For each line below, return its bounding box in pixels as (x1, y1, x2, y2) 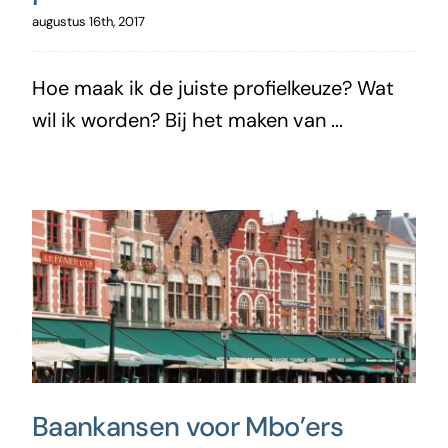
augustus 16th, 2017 (31, 13, 145, 31)
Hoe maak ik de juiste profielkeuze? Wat (31, 75, 394, 102)
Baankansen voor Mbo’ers (31, 409, 343, 444)
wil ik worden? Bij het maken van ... (31, 107, 343, 134)
